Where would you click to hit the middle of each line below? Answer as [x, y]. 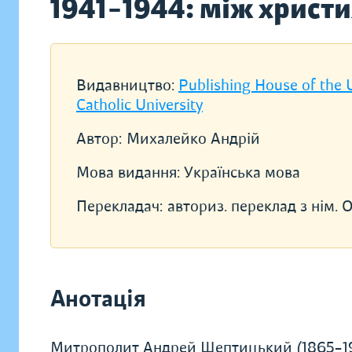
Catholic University [139, 105]
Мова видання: [130, 172]
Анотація [98, 299]
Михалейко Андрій [193, 139]
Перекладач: [119, 206]
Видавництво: [127, 85]
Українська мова [242, 172]
